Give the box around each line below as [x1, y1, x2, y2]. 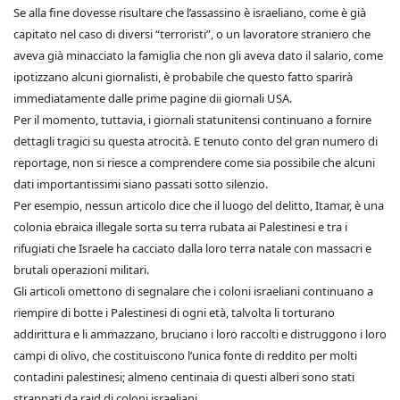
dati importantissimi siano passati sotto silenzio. [13, 176, 268, 193]
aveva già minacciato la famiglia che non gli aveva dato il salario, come [13, 47, 383, 64]
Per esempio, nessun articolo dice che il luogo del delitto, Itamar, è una [13, 197, 384, 214]
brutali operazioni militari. [13, 262, 149, 279]
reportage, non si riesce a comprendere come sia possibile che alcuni [13, 154, 375, 171]
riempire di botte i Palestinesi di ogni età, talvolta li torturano [13, 304, 335, 321]
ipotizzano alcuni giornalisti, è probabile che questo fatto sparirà [13, 69, 353, 86]
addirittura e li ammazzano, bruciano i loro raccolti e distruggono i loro [13, 326, 387, 343]
